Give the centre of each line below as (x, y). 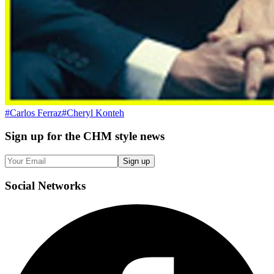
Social (20, 185)
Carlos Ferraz (36, 113)
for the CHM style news (106, 136)
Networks (62, 185)
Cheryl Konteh (95, 113)
